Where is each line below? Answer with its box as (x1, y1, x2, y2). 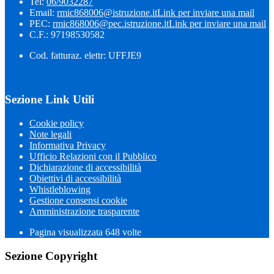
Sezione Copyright (5, 249, 97, 262)
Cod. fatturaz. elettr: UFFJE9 (29, 50, 141, 61)
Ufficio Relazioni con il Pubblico (29, 150, 157, 161)
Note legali (29, 128, 72, 139)
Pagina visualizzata (29, 226, 105, 237)
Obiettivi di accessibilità (29, 172, 121, 183)
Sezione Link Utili (5, 93, 94, 106)
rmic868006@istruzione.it (57, 7, 157, 18)
